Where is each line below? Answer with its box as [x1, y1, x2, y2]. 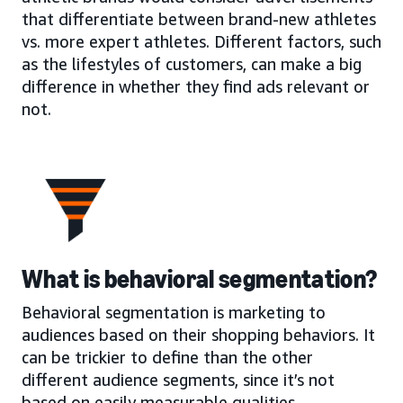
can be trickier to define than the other [22, 346, 313, 367]
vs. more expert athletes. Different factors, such [22, 31, 381, 51]
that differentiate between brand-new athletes [22, 8, 376, 29]
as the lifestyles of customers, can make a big [22, 53, 362, 74]
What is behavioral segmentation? [22, 264, 378, 294]
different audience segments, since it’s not [22, 369, 335, 390]
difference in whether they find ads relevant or [22, 76, 370, 96]
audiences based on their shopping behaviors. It [22, 324, 375, 345]
